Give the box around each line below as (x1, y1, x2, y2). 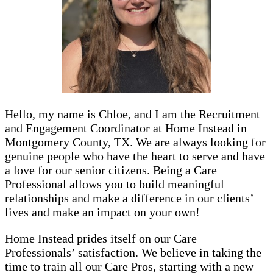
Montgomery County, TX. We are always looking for (5, 135, 266, 149)
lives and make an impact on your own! (5, 205, 200, 219)
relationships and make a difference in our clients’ (5, 191, 253, 205)
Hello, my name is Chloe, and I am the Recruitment (5, 107, 260, 121)
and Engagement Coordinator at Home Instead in (5, 121, 247, 135)
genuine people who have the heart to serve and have (5, 149, 265, 163)
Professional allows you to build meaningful (5, 177, 224, 191)
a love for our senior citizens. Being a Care (5, 163, 217, 177)
